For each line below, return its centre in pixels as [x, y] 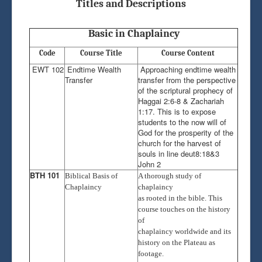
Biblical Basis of [91, 175]
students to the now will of [182, 122]
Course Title [101, 53]
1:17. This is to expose [177, 111]
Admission [52, 21]
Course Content [188, 53]
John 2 [149, 164]
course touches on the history [184, 209]
